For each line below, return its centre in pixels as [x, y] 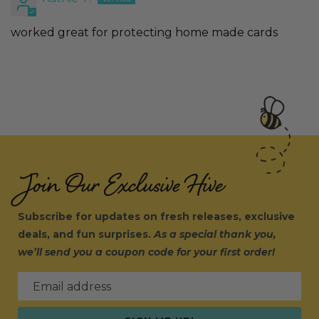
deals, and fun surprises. [86, 234]
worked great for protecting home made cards [144, 33]
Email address [72, 287]
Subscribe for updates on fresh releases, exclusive [156, 216]
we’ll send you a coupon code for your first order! [146, 252]
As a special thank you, [215, 234]
